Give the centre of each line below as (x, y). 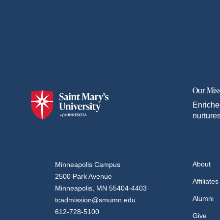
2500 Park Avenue (83, 176)
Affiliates (206, 181)
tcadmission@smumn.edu (95, 200)
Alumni (203, 198)
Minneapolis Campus (88, 165)
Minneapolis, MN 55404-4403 (101, 188)
